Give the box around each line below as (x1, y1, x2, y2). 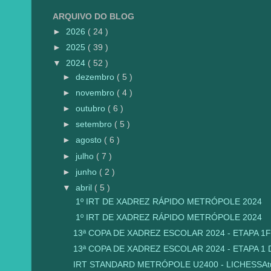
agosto (76, 135, 105, 145)
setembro (76, 120, 115, 129)
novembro (76, 88, 117, 97)
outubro (76, 104, 108, 114)
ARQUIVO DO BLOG (53, 11, 134, 21)
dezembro (76, 72, 117, 82)
